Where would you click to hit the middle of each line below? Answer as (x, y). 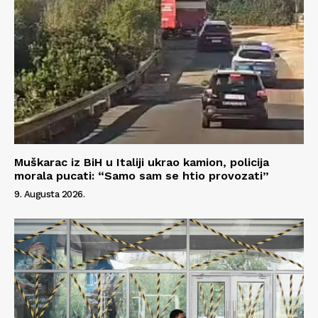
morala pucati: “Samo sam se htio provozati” (142, 175)
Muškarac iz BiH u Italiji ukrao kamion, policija (142, 162)
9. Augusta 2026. (49, 194)
